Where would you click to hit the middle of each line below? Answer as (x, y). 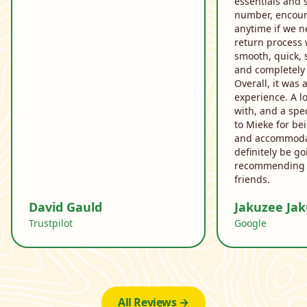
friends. (252, 179)
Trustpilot (51, 223)
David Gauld (65, 207)
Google (250, 223)
